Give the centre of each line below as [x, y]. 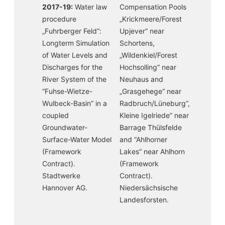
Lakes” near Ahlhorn [152, 151]
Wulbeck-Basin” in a [75, 103]
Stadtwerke [61, 176]
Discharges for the [72, 67]
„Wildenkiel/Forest [148, 55]
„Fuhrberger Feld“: [72, 31]
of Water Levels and [75, 55]
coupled [55, 115]
